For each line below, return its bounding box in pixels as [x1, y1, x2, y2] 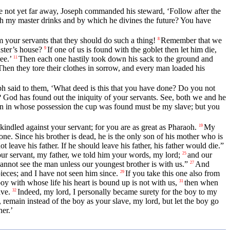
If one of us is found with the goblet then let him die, [47, 45, 217, 54]
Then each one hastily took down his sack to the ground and [18, 54, 213, 64]
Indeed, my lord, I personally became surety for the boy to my [17, 187, 217, 196]
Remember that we [161, 36, 222, 45]
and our [187, 150, 212, 159]
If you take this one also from [125, 168, 220, 178]
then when [184, 178, 218, 187]
